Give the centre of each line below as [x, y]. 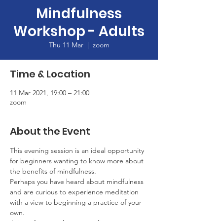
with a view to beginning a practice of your [77, 202]
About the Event [50, 131]
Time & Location [50, 74]
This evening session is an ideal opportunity [78, 150]
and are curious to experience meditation [75, 192]
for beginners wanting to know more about [78, 161]
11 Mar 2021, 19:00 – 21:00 [50, 93]
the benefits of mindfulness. [53, 171]
